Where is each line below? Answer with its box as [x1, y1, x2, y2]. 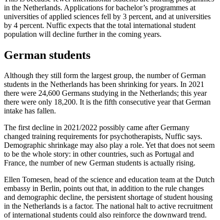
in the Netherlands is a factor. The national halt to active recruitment [4, 202, 213, 211]
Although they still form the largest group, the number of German [4, 71, 206, 80]
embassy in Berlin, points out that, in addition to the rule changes [4, 184, 204, 193]
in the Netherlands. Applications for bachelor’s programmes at [4, 3, 195, 12]
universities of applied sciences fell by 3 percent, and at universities [4, 12, 211, 21]
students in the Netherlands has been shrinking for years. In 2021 [4, 80, 204, 89]
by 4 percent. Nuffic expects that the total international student [4, 21, 195, 29]
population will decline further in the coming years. [4, 29, 162, 38]
